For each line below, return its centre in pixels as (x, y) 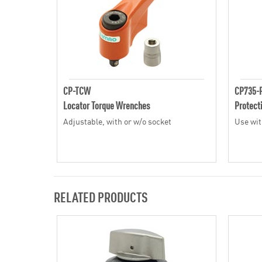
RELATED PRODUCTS (101, 196)
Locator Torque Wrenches (106, 105)
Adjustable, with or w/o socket (117, 121)
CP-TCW (77, 90)
